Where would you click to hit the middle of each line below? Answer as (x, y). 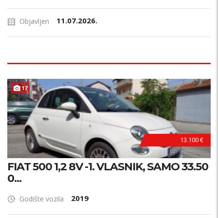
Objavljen (34, 21)
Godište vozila (42, 199)
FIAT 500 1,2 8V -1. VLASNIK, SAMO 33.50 (108, 167)
